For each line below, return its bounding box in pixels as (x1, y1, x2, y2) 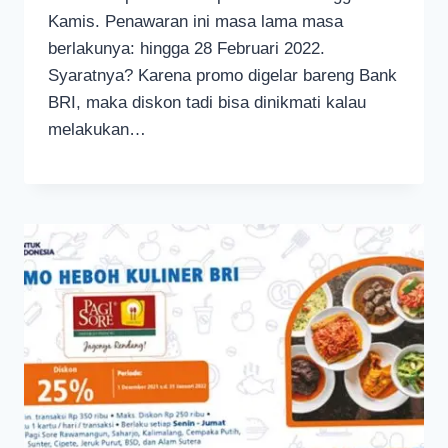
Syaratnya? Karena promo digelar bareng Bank (48, 66, 397, 86)
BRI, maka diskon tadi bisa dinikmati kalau (48, 93, 366, 113)
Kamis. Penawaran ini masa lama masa (48, 12, 343, 32)
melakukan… (48, 120, 146, 140)
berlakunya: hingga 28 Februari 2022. (48, 39, 325, 59)
